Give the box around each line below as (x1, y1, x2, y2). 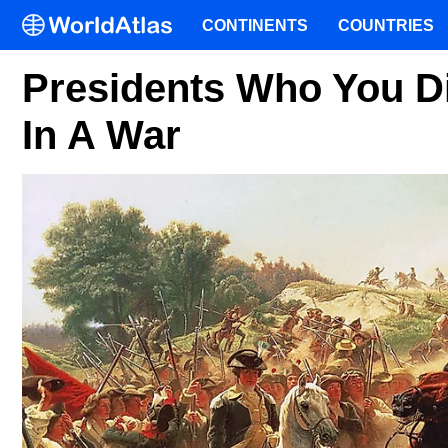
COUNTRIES (338, 16, 434, 34)
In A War (22, 113, 181, 157)
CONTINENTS (202, 16, 308, 34)
